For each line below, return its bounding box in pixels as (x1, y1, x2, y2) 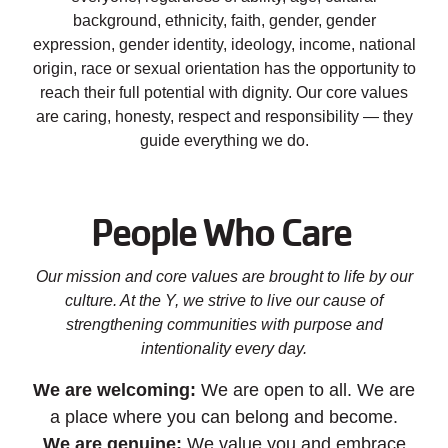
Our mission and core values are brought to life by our (35, 268, 413, 286)
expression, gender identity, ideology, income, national (32, 36, 416, 54)
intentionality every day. (141, 340, 307, 358)
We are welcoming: (33, 380, 196, 401)
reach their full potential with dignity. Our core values (40, 84, 408, 102)
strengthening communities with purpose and (65, 316, 383, 334)
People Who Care (90, 209, 351, 258)
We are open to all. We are (196, 380, 415, 401)
